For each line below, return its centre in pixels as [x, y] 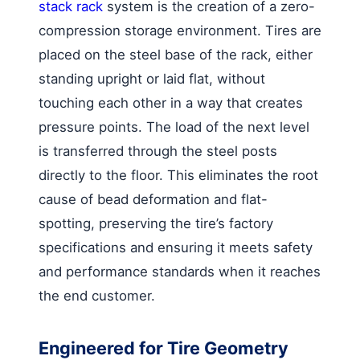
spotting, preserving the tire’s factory [156, 223]
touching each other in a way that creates [171, 102]
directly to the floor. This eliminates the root [178, 175]
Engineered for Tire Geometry [164, 348]
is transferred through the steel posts [158, 151]
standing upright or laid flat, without [152, 78]
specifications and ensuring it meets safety [176, 247]
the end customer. [97, 295]
